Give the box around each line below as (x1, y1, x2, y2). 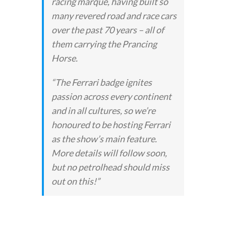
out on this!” (51, 176, 100, 187)
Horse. (51, 52, 78, 64)
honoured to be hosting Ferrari (51, 119, 171, 131)
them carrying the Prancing (51, 38, 157, 50)
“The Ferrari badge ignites (51, 77, 152, 88)
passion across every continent (51, 91, 172, 102)
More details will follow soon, (51, 147, 167, 159)
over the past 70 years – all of (51, 24, 164, 36)
